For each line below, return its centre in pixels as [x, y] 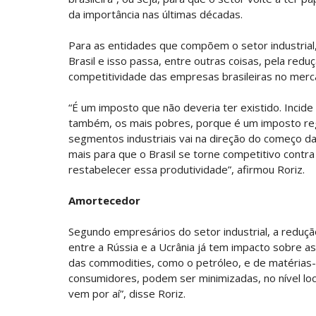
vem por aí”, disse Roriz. [127, 293]
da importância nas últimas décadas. [156, 14]
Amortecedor [104, 200]
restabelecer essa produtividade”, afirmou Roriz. [187, 169]
